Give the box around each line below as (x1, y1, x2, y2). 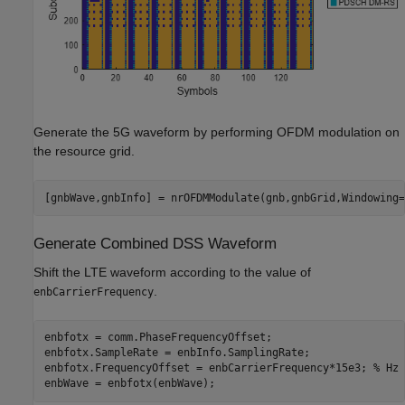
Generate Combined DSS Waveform (33, 235, 277, 253)
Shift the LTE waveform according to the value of (33, 264, 311, 279)
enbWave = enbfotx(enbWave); (43, 377, 215, 391)
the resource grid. (33, 144, 135, 159)
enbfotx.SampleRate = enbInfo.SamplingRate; (43, 346, 310, 360)
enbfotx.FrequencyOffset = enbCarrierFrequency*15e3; (43, 362, 373, 375)
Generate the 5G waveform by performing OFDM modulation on (33, 125, 400, 140)
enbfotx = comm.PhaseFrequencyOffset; (43, 331, 272, 344)
